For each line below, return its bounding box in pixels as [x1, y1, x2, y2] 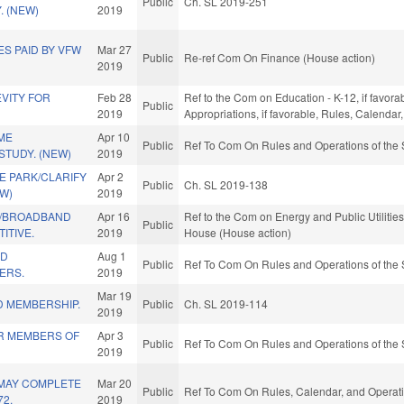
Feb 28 [97, 89, 133, 106]
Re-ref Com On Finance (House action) [184, 50, 376, 66]
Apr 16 [97, 208, 131, 225]
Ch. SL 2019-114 [184, 296, 269, 312]
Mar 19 [97, 288, 133, 304]
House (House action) [184, 225, 292, 241]
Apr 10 [97, 129, 131, 145]
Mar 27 [97, 41, 133, 58]
